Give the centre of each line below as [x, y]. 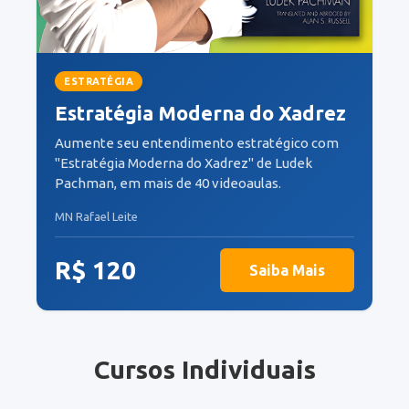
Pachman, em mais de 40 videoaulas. [168, 183]
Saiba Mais [287, 270]
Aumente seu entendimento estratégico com [197, 143]
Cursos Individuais [204, 369]
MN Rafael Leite [96, 216]
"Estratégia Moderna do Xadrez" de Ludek [184, 163]
